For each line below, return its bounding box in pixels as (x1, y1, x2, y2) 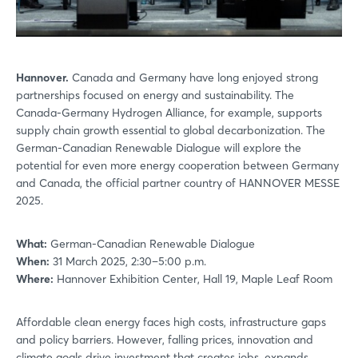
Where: (16, 271, 54, 286)
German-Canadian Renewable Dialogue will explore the (16, 140, 301, 155)
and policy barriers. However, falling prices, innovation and (16, 332, 313, 347)
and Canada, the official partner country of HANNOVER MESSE (16, 175, 340, 190)
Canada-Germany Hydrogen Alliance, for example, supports (16, 105, 322, 120)
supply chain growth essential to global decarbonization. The (16, 122, 325, 137)
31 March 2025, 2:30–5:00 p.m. (53, 253, 206, 268)
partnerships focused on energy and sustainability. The (16, 87, 294, 102)
